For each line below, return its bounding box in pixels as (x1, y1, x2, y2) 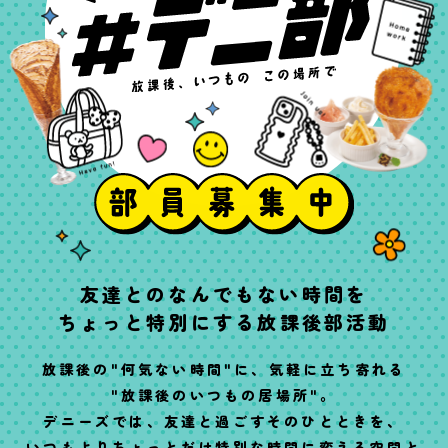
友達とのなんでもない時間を (79, 280, 369, 308)
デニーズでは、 (43, 411, 164, 432)
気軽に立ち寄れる (268, 359, 407, 380)
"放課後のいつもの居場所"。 (110, 385, 338, 406)
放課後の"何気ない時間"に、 (41, 359, 269, 380)
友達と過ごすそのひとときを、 (163, 411, 405, 432)
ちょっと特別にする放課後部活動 (57, 308, 391, 336)
